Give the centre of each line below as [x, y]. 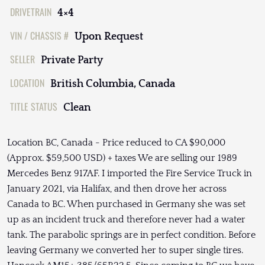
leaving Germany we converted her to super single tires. [125, 251]
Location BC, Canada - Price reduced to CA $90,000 [116, 143]
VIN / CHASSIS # [39, 36]
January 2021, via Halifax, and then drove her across [117, 189]
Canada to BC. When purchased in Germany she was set [126, 204]
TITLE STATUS [34, 107]
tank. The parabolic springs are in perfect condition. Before [131, 235]
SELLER [22, 59]
